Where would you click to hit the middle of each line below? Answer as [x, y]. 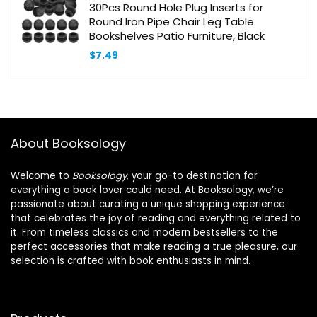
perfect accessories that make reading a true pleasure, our [154, 246]
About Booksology [68, 143]
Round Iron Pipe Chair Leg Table [172, 21]
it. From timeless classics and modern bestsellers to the [144, 232]
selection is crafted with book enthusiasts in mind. [131, 260]
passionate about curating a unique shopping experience [148, 204]
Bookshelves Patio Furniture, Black [177, 35]
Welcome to [41, 175]
